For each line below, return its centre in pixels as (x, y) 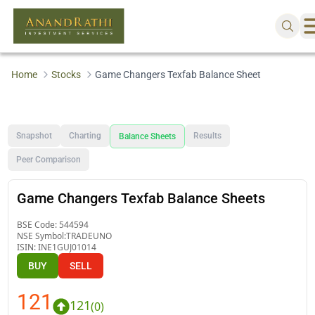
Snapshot (34, 135)
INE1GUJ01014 (67, 247)
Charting (85, 135)
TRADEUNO (89, 236)
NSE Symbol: (42, 236)
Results (208, 135)
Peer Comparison (49, 159)
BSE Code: (38, 224)
